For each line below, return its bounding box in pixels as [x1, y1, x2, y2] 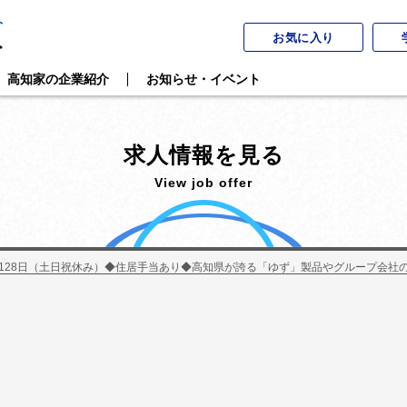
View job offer [154, 175, 253, 190]
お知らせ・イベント [146, 72, 261, 86]
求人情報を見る [123, 143, 284, 167]
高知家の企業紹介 [7, 72, 109, 86]
